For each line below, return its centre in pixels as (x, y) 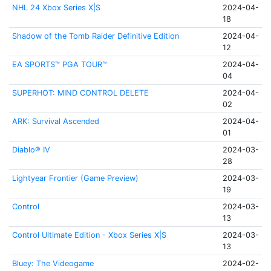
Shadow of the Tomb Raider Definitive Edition (95, 36)
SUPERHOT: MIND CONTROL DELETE (80, 93)
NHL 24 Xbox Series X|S (56, 8)
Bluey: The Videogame (53, 263)
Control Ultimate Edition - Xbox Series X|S (89, 235)
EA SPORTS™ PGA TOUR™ (59, 64)
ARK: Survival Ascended (55, 121)
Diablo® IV (31, 150)
